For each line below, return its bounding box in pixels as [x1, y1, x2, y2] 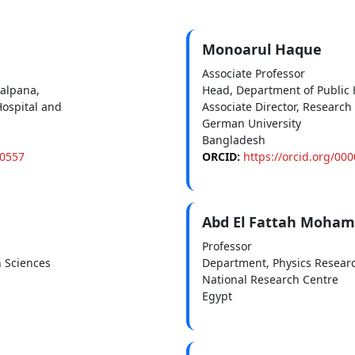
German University [201, 115, 301, 131]
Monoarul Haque [201, 39, 322, 59]
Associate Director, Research [201, 98, 352, 114]
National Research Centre [201, 271, 338, 287]
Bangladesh [201, 132, 265, 147]
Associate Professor [201, 65, 305, 81]
